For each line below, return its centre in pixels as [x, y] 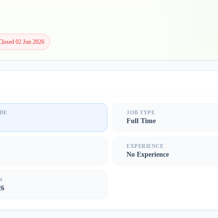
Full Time [141, 121]
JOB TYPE [141, 113]
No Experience [148, 155]
